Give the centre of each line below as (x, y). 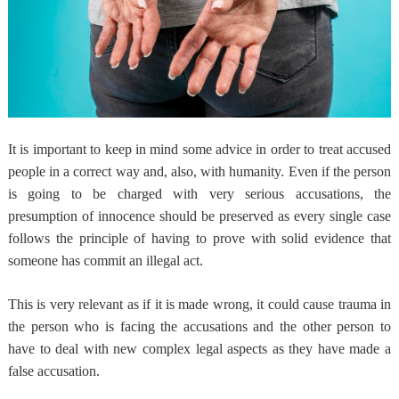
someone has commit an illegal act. (105, 260)
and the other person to (322, 326)
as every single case (333, 216)
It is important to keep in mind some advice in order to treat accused (199, 149)
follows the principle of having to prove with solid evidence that (199, 238)
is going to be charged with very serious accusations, (191, 193)
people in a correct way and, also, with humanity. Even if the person (199, 171)
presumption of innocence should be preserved (141, 216)
